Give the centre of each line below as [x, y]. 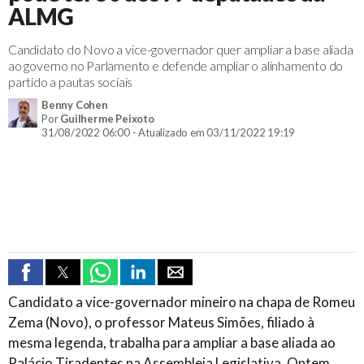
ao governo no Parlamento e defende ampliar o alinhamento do [176, 65]
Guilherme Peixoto [107, 118]
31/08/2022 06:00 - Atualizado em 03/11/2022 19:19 [169, 132]
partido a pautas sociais [71, 81]
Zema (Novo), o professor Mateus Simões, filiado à [161, 322]
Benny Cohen [75, 104]
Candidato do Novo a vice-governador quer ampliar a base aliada [181, 49]
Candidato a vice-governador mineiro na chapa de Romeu [182, 301]
